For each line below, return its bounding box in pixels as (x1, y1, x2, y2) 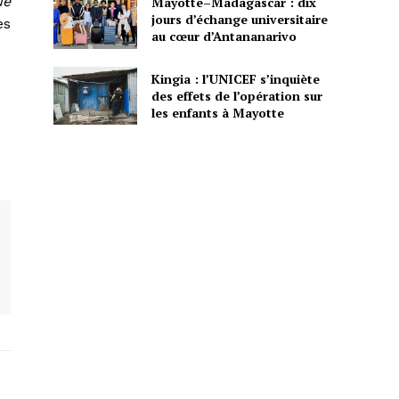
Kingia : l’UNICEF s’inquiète (151, 69, 320, 87)
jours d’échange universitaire (151, 11, 328, 28)
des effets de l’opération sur (151, 86, 322, 104)
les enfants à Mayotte (151, 103, 284, 121)
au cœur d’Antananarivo (151, 28, 297, 45)
